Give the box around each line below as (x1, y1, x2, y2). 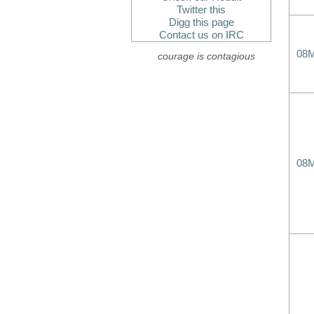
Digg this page (168, 17, 234, 28)
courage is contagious (158, 50, 255, 62)
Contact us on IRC (158, 29, 244, 41)
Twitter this (177, 4, 226, 15)
